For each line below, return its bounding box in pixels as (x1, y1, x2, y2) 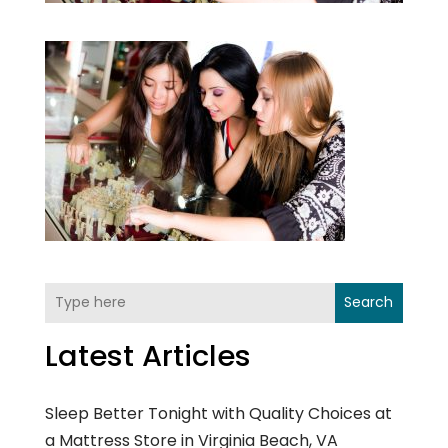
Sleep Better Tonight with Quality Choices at (44, 401, 392, 425)
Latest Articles (44, 335, 251, 376)
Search (344, 292, 394, 313)
